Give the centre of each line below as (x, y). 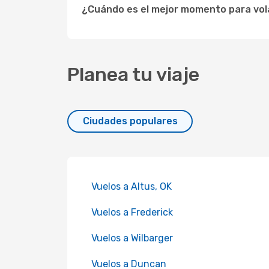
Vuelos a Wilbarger (132, 238)
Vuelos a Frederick (132, 212)
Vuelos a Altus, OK (131, 186)
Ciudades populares (130, 121)
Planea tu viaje (133, 74)
